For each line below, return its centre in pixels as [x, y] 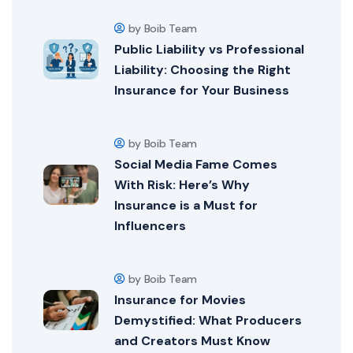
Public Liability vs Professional [209, 50]
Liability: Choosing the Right [203, 70]
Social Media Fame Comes [196, 165]
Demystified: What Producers [208, 321]
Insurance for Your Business [202, 91]
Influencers [150, 226]
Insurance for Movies [180, 300]
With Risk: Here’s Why [182, 185]
